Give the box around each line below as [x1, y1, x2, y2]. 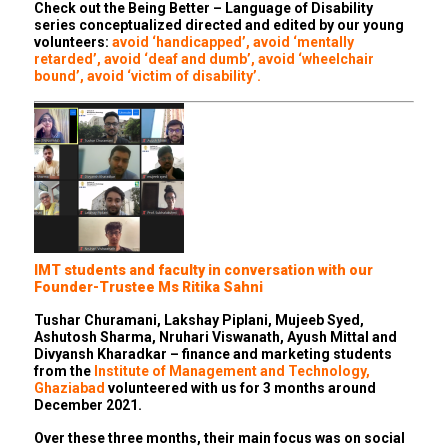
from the [34, 363, 94, 380]
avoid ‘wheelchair [258, 51, 374, 68]
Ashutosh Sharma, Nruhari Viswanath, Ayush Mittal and [34, 329, 397, 346]
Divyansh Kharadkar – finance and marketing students [34, 346, 392, 363]
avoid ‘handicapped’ [112, 34, 246, 51]
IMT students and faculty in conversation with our [34, 262, 373, 279]
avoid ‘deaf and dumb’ [104, 51, 251, 68]
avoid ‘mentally [253, 34, 354, 51]
